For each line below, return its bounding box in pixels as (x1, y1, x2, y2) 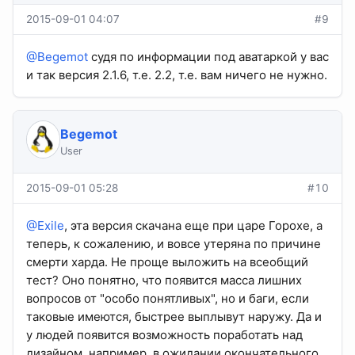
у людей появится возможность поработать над (26, 326, 303, 342)
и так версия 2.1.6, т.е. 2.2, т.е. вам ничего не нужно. (26, 67, 327, 82)
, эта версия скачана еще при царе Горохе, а (64, 217, 323, 233)
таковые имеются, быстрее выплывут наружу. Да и (26, 308, 322, 324)
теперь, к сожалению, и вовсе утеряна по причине (26, 235, 321, 251)
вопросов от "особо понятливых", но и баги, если (26, 290, 309, 306)
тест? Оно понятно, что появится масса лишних (26, 272, 302, 288)
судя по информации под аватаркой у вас (88, 48, 329, 64)
